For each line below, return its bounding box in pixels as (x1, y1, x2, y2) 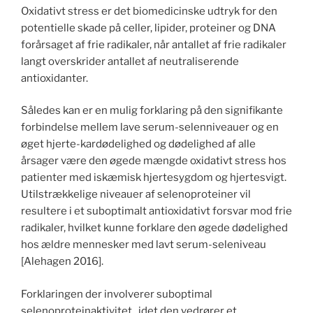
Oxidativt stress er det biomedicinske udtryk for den (21, 4, 277, 17)
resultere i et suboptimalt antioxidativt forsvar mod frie (21, 205, 292, 218)
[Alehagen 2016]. (21, 255, 103, 268)
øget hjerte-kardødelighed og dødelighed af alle (21, 138, 256, 151)
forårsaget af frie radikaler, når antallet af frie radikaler (21, 38, 286, 51)
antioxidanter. (21, 71, 88, 85)
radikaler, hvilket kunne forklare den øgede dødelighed (21, 221, 288, 235)
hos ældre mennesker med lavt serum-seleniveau (21, 238, 266, 252)
